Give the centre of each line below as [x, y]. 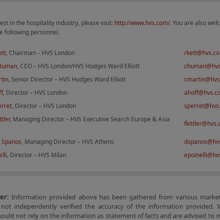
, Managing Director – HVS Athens [68, 142]
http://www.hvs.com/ [142, 23]
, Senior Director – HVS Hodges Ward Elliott [67, 79]
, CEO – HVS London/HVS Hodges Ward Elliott [78, 66]
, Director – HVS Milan [37, 155]
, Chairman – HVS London [40, 53]
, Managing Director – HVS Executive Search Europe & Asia [90, 119]
